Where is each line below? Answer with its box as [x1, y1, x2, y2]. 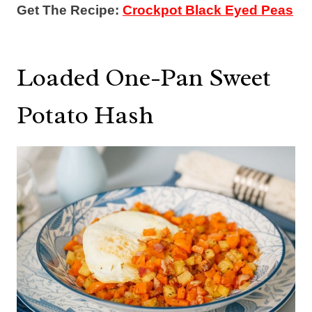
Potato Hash [17, 98, 154, 131]
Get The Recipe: [17, 2, 123, 17]
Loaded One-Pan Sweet [17, 61, 271, 93]
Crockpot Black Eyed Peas [123, 2, 293, 17]
